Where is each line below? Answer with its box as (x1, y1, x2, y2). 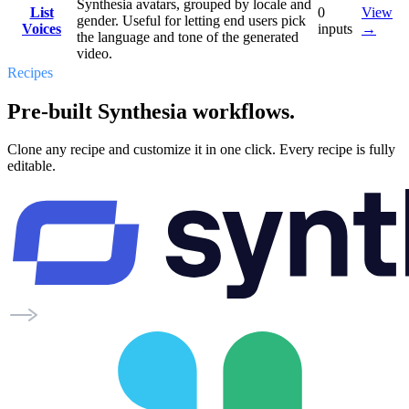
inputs (318, 20, 352, 37)
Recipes (7, 64, 53, 80)
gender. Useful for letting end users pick (77, 12, 306, 28)
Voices (22, 20, 61, 37)
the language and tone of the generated (77, 28, 299, 45)
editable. (7, 158, 56, 174)
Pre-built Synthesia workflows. (7, 99, 295, 123)
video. (77, 45, 112, 61)
